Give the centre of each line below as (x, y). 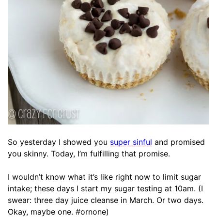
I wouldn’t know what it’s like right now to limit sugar (104, 177)
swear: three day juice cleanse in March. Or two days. (106, 200)
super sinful (131, 142)
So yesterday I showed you (59, 142)
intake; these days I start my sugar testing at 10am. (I (105, 188)
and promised (178, 142)
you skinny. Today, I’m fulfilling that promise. (89, 154)
